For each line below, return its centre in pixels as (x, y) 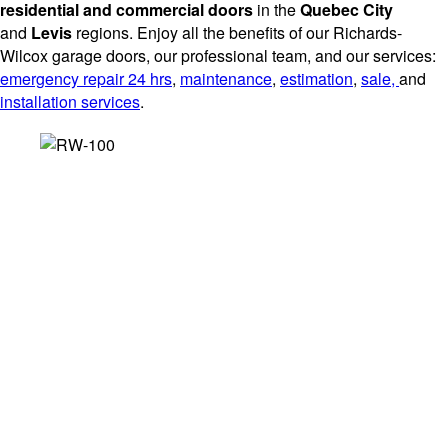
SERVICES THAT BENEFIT (224, 317)
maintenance (226, 78)
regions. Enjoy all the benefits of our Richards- (237, 32)
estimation (316, 78)
